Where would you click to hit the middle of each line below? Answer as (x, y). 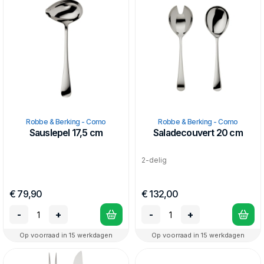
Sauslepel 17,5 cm (66, 133)
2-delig (154, 160)
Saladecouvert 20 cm (198, 133)
